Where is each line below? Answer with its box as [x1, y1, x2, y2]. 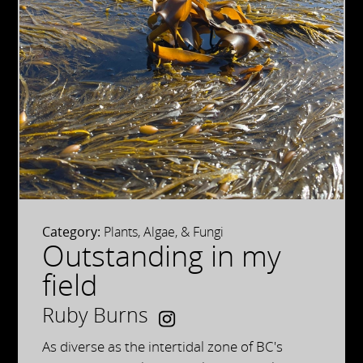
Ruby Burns [42, 300, 149, 328]
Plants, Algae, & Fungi [100, 222, 224, 241]
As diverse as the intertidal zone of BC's [42, 337, 284, 357]
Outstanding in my [42, 235, 282, 275]
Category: [42, 222, 101, 241]
